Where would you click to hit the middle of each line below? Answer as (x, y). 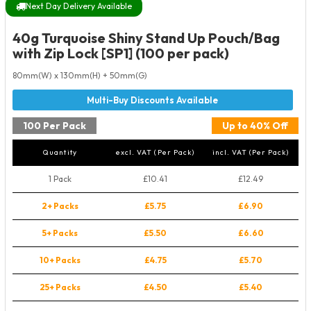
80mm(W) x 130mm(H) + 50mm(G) (80, 75)
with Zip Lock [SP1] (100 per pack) (121, 53)
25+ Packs (60, 287)
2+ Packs (60, 206)
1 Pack (60, 179)
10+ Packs (60, 260)
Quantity (60, 152)
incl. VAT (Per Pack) (251, 152)
